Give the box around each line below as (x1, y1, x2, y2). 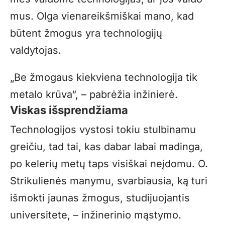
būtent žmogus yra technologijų (10, 27, 162, 39)
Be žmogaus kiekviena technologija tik (14, 71, 197, 83)
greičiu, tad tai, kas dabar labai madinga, (10, 141, 203, 153)
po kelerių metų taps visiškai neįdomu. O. (10, 158, 208, 170)
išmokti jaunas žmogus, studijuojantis (10, 192, 190, 204)
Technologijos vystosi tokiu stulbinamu (10, 124, 196, 136)
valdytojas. (10, 44, 61, 56)
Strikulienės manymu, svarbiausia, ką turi (10, 175, 207, 187)
